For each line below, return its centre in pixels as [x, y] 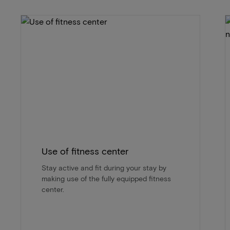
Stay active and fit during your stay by [104, 168]
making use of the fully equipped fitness [106, 179]
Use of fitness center [85, 151]
